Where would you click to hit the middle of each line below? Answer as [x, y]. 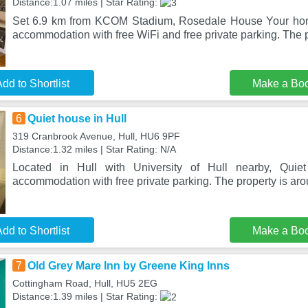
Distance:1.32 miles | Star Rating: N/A [94, 149]
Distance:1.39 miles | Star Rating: [86, 296]
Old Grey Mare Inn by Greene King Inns [128, 266]
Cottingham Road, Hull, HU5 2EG [85, 283]
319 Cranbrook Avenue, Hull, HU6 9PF [96, 136]
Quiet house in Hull [77, 119]
